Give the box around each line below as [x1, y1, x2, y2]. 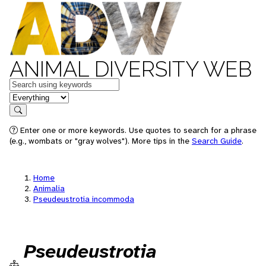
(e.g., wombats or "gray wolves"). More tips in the [9, 135, 192, 146]
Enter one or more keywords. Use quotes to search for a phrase [18, 125, 256, 135]
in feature [9, 90, 48, 103]
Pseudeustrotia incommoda [33, 194, 134, 204]
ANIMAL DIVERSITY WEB [9, 56, 252, 81]
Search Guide [192, 135, 242, 146]
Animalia [33, 183, 65, 194]
